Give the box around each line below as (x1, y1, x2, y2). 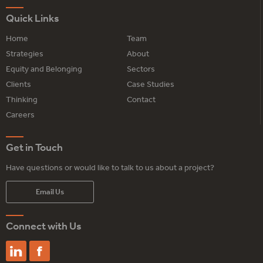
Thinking (6, 94, 38, 105)
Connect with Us (6, 219, 82, 234)
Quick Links (6, 11, 59, 26)
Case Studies (127, 79, 175, 90)
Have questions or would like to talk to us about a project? (6, 162, 214, 173)
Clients (6, 79, 31, 90)
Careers (6, 109, 35, 120)
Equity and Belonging (6, 63, 82, 75)
